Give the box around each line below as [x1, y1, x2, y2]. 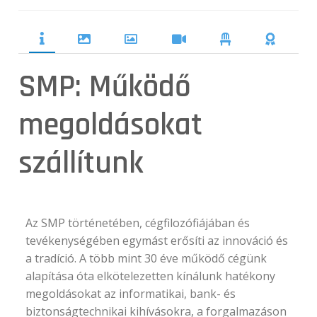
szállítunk [18, 142, 144, 184]
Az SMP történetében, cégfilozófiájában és [25, 214, 250, 231]
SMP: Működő [18, 66, 192, 108]
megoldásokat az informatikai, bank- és [25, 285, 236, 301]
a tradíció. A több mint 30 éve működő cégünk [25, 250, 267, 266]
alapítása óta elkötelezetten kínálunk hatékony [25, 267, 276, 284]
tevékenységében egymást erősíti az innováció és [25, 232, 289, 248]
